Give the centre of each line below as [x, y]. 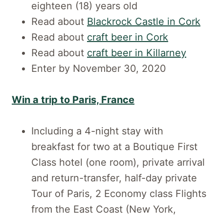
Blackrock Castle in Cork [144, 21]
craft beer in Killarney [137, 53]
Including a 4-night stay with [97, 131]
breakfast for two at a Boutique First [114, 146]
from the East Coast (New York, [104, 209]
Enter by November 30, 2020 [99, 68]
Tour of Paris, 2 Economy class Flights [119, 193]
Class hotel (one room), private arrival [118, 162]
